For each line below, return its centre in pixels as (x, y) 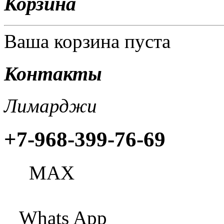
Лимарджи (50, 106)
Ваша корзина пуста (87, 41)
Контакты (53, 73)
